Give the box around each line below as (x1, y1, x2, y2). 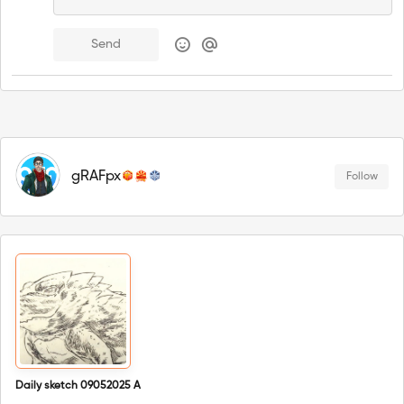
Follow (345, 171, 378, 182)
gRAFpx (71, 170, 121, 184)
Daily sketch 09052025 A (15, 381, 141, 392)
